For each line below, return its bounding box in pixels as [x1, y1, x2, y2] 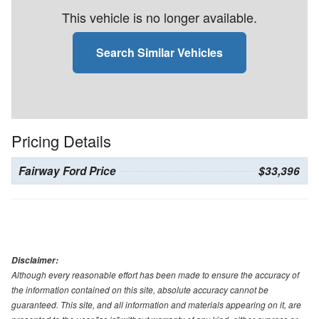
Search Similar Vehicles [96, 43, 223, 61]
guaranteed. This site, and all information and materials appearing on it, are [11, 298, 301, 310]
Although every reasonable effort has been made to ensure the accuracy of [11, 268, 299, 281]
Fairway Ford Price [19, 162, 116, 179]
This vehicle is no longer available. [62, 7, 257, 26]
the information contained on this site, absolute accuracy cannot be [11, 283, 268, 296]
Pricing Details [11, 129, 111, 152]
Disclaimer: [11, 253, 58, 266]
